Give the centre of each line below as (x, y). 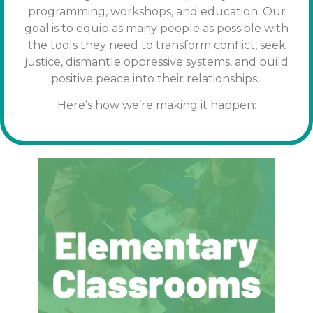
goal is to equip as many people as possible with (156, 28)
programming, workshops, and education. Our (156, 11)
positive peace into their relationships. (156, 78)
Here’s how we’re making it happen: (156, 105)
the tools (54, 45)
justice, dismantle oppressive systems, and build (156, 61)
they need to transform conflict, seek (183, 45)
